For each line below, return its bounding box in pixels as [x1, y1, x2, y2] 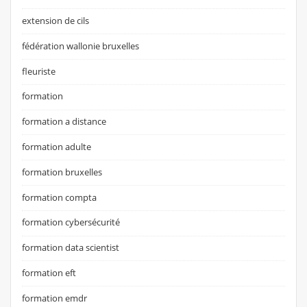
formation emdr [22, 291, 88, 304]
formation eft [22, 267, 77, 280]
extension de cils [22, 14, 90, 27]
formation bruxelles [22, 165, 103, 178]
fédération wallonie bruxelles [22, 39, 140, 52]
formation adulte [22, 140, 92, 153]
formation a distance [22, 115, 107, 128]
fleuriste [22, 64, 56, 77]
